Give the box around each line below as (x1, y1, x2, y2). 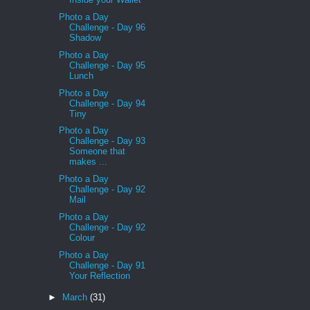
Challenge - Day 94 (69, 98, 146, 109)
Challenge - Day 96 (69, 22, 146, 33)
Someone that (69, 146, 126, 157)
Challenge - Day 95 (69, 60, 146, 71)
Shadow (69, 33, 102, 44)
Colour (69, 232, 95, 243)
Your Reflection (69, 270, 131, 281)
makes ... (69, 156, 108, 167)
